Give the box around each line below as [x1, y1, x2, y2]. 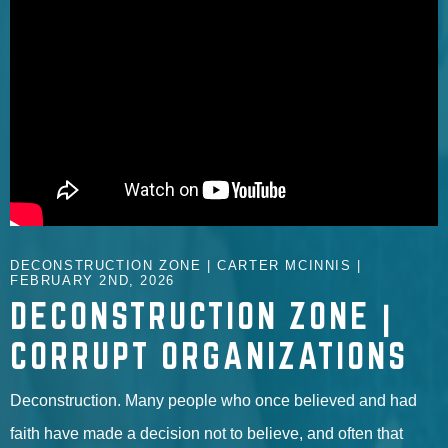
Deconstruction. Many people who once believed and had [10, 391, 417, 409]
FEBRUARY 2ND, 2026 [10, 272, 175, 288]
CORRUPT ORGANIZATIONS [10, 334, 408, 376]
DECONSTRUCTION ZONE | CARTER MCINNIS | [10, 257, 362, 273]
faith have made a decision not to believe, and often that [10, 424, 403, 442]
